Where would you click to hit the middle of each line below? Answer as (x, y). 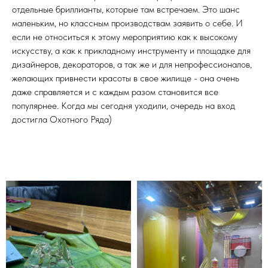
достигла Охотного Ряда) (62, 119)
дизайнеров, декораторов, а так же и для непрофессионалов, (132, 64)
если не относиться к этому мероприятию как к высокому (125, 37)
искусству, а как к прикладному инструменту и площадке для (131, 51)
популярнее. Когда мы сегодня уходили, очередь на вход (124, 106)
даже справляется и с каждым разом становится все (115, 92)
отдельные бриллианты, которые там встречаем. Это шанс (126, 9)
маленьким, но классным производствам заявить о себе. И (127, 23)
